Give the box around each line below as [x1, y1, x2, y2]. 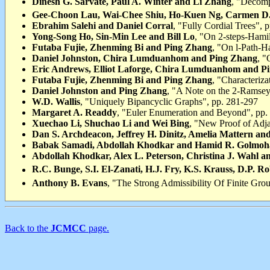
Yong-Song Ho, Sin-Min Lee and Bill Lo [32, 31, 195, 42]
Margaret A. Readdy [32, 107, 117, 118]
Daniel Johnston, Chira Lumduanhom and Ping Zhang [32, 53, 257, 64]
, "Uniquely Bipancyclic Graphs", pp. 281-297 [80, 96, 258, 107]
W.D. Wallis [32, 96, 80, 107]
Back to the [5, 223, 51, 233]
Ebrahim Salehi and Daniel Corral [32, 20, 173, 31]
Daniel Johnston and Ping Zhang [32, 86, 167, 96]
